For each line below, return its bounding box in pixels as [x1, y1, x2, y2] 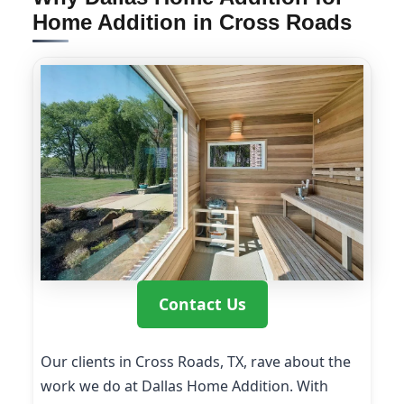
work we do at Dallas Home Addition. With [41, 376, 328, 397]
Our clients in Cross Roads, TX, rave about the [41, 352, 351, 372]
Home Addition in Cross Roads [32, 10, 352, 35]
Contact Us [158, 293, 246, 316]
